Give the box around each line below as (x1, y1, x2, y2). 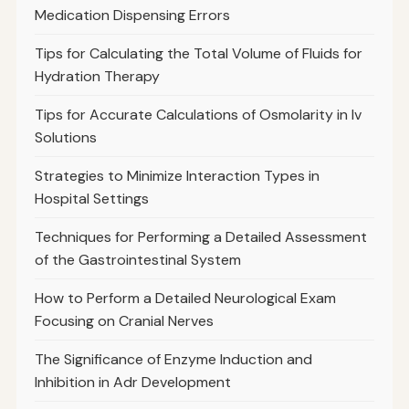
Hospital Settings (34, 189, 149, 209)
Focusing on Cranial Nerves (34, 311, 214, 331)
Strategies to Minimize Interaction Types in (34, 166, 320, 186)
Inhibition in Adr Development (34, 372, 231, 393)
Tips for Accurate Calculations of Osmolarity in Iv (34, 105, 362, 125)
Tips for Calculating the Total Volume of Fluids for (34, 44, 362, 64)
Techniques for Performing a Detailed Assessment (34, 227, 367, 247)
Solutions (34, 128, 97, 148)
